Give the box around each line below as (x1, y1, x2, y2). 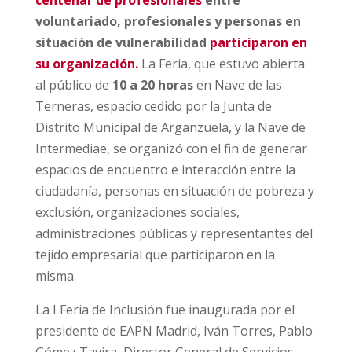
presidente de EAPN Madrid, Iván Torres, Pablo (35, 321, 313, 339)
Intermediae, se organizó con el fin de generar (35, 139, 307, 157)
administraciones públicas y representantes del (35, 224, 313, 242)
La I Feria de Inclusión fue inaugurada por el (35, 300, 295, 318)
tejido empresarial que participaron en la (35, 245, 275, 263)
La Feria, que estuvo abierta (137, 54, 305, 72)
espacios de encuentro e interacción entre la (35, 160, 295, 178)
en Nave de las (192, 75, 282, 93)
